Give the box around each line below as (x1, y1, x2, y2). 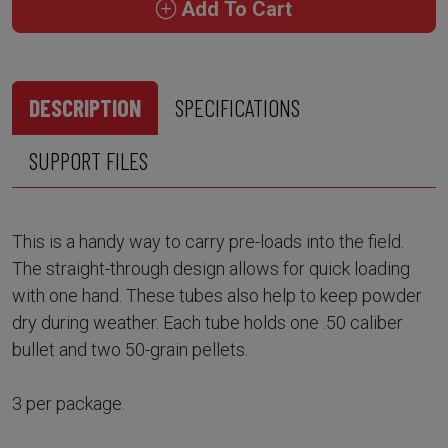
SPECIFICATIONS (175, 93, 300, 123)
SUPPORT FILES (29, 146, 148, 176)
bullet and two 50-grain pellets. (12, 339, 248, 361)
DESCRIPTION (29, 93, 141, 123)
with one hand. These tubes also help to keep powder (12, 285, 422, 307)
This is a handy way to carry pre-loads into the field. (12, 231, 404, 253)
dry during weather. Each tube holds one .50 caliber (12, 312, 403, 334)
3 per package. (12, 393, 125, 415)
